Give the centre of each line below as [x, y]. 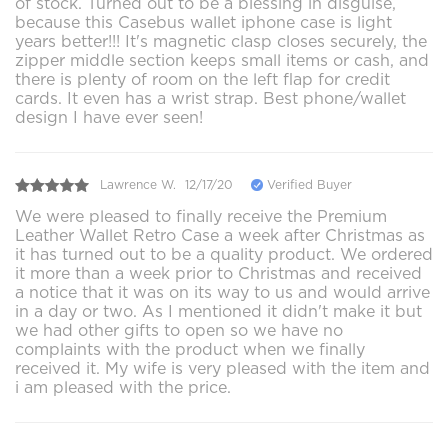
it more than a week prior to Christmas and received [218, 273]
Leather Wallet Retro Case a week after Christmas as [220, 235]
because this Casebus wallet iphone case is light [203, 22]
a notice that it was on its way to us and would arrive [222, 292]
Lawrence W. [138, 185]
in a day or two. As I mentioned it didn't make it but [218, 311]
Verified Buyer [307, 185]
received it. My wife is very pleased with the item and [222, 368]
